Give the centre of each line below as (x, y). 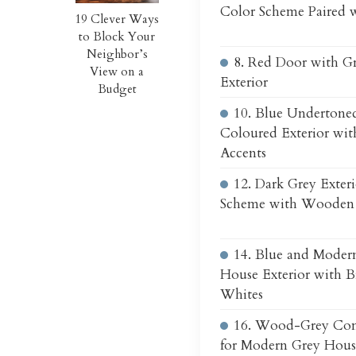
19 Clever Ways (117, 19)
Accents (243, 153)
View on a (117, 72)
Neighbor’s (117, 54)
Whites (242, 294)
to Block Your (117, 37)
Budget (117, 89)
